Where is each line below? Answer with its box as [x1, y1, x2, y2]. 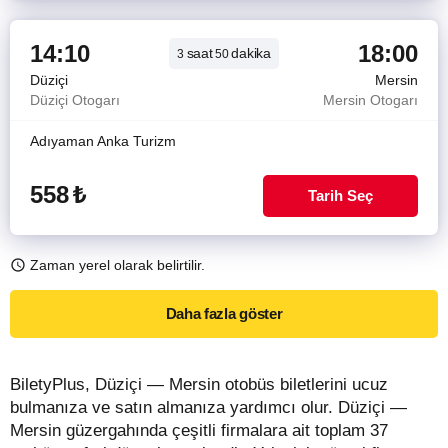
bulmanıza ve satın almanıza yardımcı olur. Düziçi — [10, 398, 407, 417]
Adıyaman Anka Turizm [30, 133, 176, 149]
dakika [231, 45, 271, 61]
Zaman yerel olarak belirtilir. [30, 257, 205, 273]
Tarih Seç [308, 187, 373, 204]
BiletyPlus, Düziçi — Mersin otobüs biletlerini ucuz [10, 375, 388, 394]
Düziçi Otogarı [30, 92, 120, 108]
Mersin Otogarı [323, 92, 418, 108]
